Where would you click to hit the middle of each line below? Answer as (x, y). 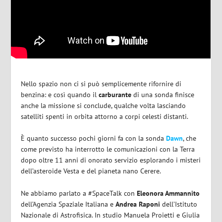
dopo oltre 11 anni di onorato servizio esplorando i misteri (111, 160)
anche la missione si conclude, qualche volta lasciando (104, 105)
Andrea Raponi (138, 204)
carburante (115, 94)
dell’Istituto (179, 204)
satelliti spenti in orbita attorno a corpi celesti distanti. (105, 116)
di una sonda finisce (163, 94)
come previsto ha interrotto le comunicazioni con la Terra (108, 149)
